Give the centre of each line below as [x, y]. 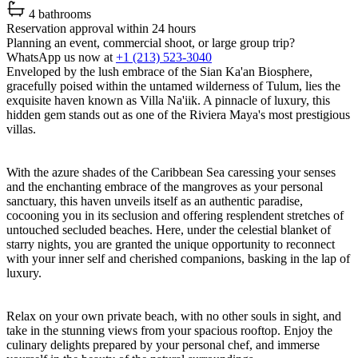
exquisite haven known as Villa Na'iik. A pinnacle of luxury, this [168, 101]
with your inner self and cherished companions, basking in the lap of [178, 259]
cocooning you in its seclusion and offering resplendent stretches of [175, 216]
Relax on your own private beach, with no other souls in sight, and [174, 316]
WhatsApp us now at [61, 58]
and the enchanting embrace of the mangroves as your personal [165, 187]
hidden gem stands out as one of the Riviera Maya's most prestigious [178, 115]
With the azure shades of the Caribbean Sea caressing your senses [171, 173]
